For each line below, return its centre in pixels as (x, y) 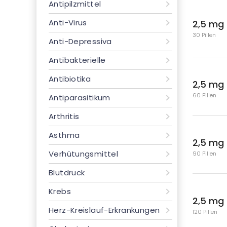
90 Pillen (204, 153)
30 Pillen (204, 35)
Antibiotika (70, 79)
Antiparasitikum (80, 98)
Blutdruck (67, 173)
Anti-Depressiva (80, 41)
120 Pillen (205, 212)
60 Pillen (204, 95)
